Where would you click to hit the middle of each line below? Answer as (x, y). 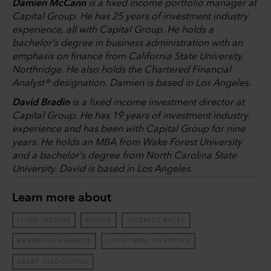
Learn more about (62, 198)
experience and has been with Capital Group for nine (129, 129)
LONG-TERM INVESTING (149, 241)
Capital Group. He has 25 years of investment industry (130, 17)
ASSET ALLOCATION (53, 262)
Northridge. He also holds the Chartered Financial (122, 70)
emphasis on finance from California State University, (128, 57)
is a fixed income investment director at (157, 103)
